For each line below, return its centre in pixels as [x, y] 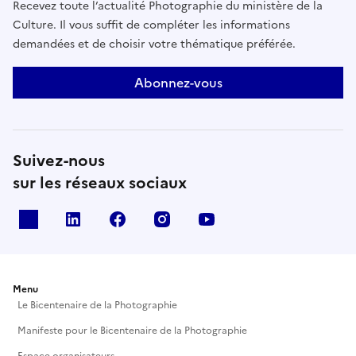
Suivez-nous [59, 161]
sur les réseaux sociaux [100, 183]
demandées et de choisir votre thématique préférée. [154, 44]
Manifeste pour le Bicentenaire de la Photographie [132, 331]
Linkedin [115, 220]
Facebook [163, 220]
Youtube [249, 220]
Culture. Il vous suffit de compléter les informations [151, 25]
